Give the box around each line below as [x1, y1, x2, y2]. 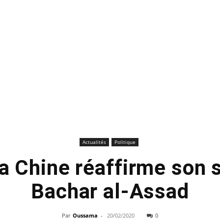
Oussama [73, 212, 98, 219]
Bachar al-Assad [31, 179, 189, 203]
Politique [114, 138, 136, 145]
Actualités [82, 138, 106, 145]
